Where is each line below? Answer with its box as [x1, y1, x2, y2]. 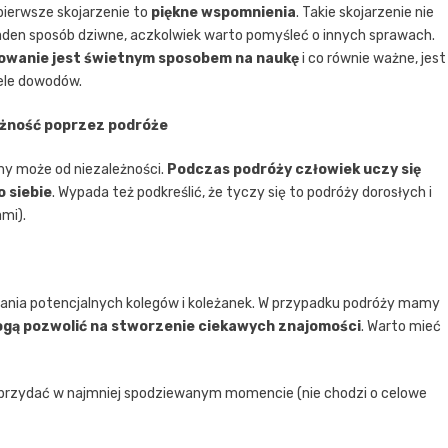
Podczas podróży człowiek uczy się [164, 160, 421, 178]
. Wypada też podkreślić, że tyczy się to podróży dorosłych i [52, 183, 432, 201]
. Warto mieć [361, 317, 441, 335]
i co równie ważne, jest [299, 49, 446, 67]
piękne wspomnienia [151, 3, 296, 21]
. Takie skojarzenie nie [296, 3, 434, 21]
